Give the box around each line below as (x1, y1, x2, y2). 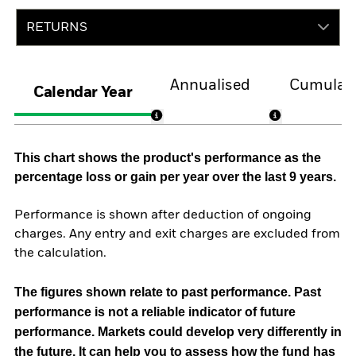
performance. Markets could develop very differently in (14, 324, 342, 339)
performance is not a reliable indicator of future (14, 304, 296, 319)
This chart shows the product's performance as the (14, 150, 321, 164)
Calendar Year (33, 86, 133, 101)
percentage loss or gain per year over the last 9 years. (14, 169, 336, 184)
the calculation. (14, 247, 106, 261)
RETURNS (26, 21, 88, 34)
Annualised (170, 78, 251, 93)
